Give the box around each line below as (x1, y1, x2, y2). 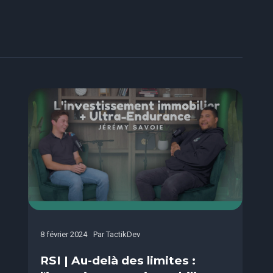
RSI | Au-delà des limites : (40, 253, 196, 268)
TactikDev (105, 230, 140, 239)
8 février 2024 (40, 230, 87, 239)
